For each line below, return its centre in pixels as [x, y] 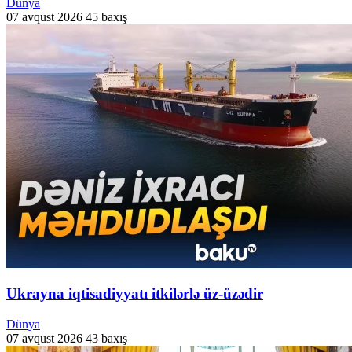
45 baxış [106, 16]
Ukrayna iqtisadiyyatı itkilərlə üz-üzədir [135, 294]
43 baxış [106, 339]
